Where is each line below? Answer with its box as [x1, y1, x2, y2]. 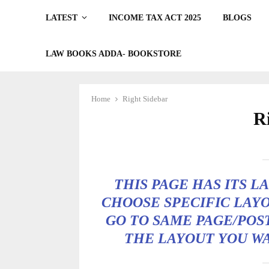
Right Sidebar [122, 94, 168, 103]
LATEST [46, 13, 78, 22]
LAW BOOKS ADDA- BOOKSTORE [46, 49, 182, 58]
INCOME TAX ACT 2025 [109, 13, 202, 22]
